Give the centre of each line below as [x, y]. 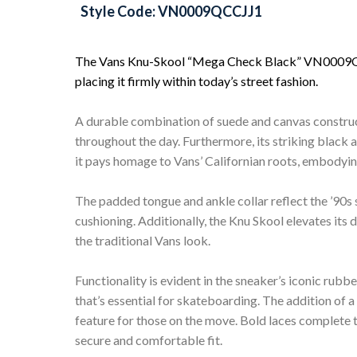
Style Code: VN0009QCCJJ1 [171, 11]
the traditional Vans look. [143, 240]
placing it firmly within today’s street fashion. [196, 80]
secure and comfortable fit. [149, 339]
